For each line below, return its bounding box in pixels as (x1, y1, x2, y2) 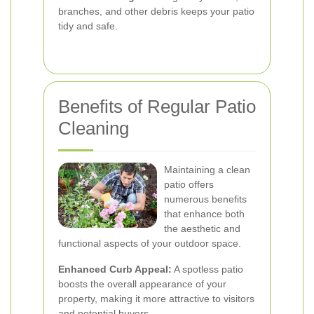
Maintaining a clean (164, 164, 250, 175)
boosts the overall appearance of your (58, 278, 226, 289)
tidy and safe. (58, 20, 118, 32)
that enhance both (164, 208, 245, 219)
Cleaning (58, 118, 129, 139)
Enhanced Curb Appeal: (58, 264, 172, 275)
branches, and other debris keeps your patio (58, 6, 254, 17)
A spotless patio (172, 264, 243, 275)
